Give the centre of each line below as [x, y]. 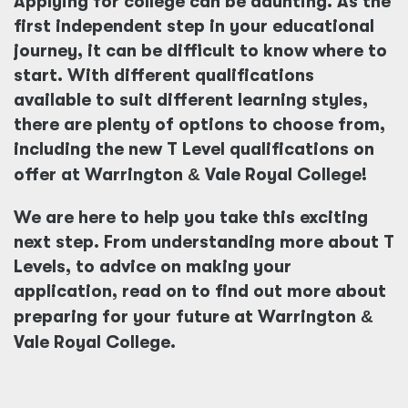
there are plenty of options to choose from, [199, 125]
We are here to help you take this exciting [191, 218]
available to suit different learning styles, [191, 100]
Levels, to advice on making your [153, 267]
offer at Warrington [101, 175]
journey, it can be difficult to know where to [200, 51]
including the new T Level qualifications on [194, 149]
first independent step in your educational [194, 26]
